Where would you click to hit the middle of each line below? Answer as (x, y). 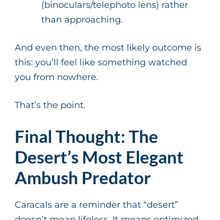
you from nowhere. (56, 77)
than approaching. (82, 20)
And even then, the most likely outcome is (108, 48)
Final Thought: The (86, 136)
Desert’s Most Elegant (99, 157)
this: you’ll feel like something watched (101, 63)
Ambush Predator (83, 178)
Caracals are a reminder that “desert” (96, 205)
